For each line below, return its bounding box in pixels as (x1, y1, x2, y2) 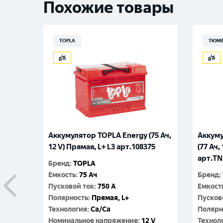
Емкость (48, 171, 76, 179)
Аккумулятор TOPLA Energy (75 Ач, (48, 131, 171, 140)
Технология (48, 205, 87, 214)
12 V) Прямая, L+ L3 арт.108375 (48, 142, 155, 151)
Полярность (48, 194, 88, 202)
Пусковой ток (48, 182, 94, 191)
